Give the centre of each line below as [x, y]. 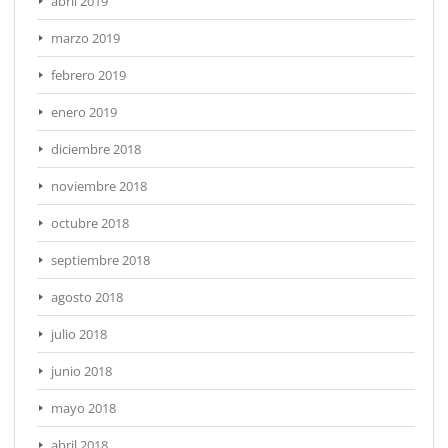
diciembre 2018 [96, 148]
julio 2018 [79, 333]
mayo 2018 [83, 407]
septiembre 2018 [100, 259]
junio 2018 [81, 370]
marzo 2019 [85, 37]
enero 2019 [84, 111]
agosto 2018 [87, 296]
